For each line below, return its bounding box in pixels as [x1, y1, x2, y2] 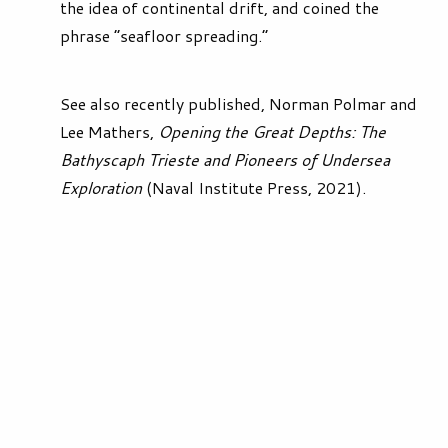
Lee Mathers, [60, 120, 158, 144]
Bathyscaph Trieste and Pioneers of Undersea [60, 148, 390, 172]
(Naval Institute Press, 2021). [142, 176, 366, 200]
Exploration [60, 176, 142, 200]
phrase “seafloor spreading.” [60, 24, 268, 48]
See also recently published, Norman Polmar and [60, 92, 417, 116]
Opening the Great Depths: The [158, 120, 386, 144]
